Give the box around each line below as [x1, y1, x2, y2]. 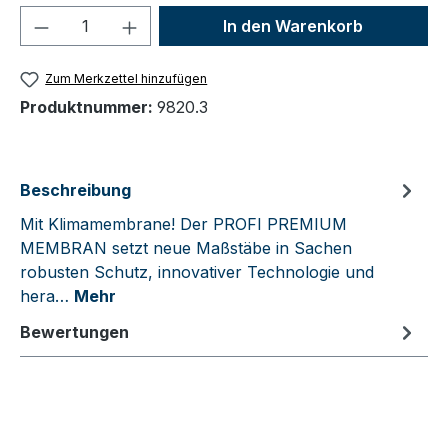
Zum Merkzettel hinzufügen [45, 71, 208, 86]
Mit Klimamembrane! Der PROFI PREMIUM [20, 214, 347, 235]
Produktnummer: [20, 97, 157, 118]
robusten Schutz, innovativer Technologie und [20, 262, 374, 283]
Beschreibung [20, 180, 131, 201]
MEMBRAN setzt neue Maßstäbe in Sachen [20, 238, 352, 259]
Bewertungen [20, 322, 129, 343]
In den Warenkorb [223, 16, 364, 36]
